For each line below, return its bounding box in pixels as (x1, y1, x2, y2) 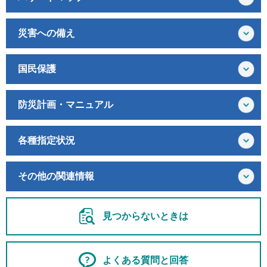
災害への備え (18, 28, 75, 39)
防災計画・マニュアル (18, 100, 113, 110)
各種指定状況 (18, 135, 75, 146)
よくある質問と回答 (103, 255, 188, 266)
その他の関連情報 (18, 171, 94, 182)
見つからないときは (103, 211, 188, 222)
